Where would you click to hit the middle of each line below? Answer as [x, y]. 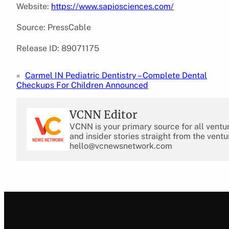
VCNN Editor [104, 114]
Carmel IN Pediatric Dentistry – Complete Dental [116, 75]
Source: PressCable [54, 27]
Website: [34, 6]
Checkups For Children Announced [82, 85]
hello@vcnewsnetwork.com [121, 146]
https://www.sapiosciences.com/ [112, 6]
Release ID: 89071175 [58, 48]
